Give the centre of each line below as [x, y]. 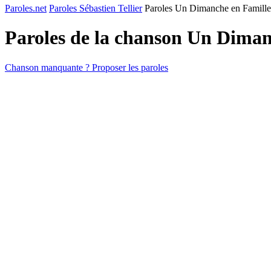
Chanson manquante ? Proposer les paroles [87, 67]
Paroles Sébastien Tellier [96, 8]
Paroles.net [26, 8]
